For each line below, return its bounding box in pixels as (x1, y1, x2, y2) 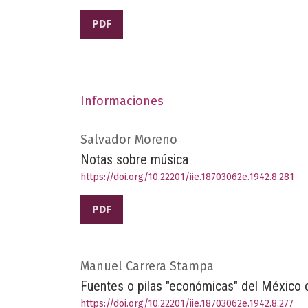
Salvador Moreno (80, 131, 177, 147)
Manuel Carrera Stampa (80, 258, 214, 274)
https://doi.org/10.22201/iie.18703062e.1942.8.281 (80, 170, 294, 183)
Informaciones (80, 93, 164, 109)
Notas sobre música (80, 151, 188, 168)
